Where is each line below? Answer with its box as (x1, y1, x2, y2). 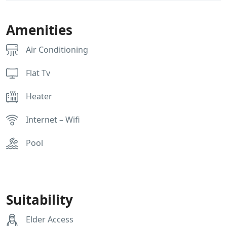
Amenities (6, 21, 72, 39)
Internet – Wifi (26, 114, 80, 125)
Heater (26, 91, 52, 102)
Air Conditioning (26, 44, 88, 55)
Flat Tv (26, 67, 50, 79)
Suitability (6, 191, 73, 209)
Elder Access (26, 214, 73, 225)
